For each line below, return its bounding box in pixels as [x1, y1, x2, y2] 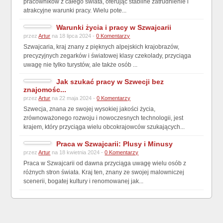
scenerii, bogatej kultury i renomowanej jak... [23, 177, 144, 185]
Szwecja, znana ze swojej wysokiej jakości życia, [23, 105, 156, 112]
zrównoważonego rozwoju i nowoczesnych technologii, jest [23, 114, 184, 121]
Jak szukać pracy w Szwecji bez [56, 77, 164, 86]
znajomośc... [23, 85, 67, 94]
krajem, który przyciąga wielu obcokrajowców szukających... [23, 123, 185, 130]
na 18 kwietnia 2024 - [50, 149, 105, 155]
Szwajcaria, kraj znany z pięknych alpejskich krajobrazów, [23, 43, 180, 50]
